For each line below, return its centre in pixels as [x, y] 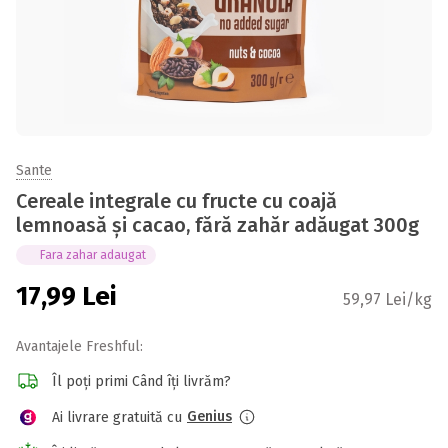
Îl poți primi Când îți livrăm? [141, 381]
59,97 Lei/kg [387, 299]
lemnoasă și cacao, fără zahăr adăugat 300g [217, 225]
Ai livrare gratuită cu [117, 417]
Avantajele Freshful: [79, 346]
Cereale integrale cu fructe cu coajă [176, 201]
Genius [209, 416]
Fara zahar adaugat [93, 255]
